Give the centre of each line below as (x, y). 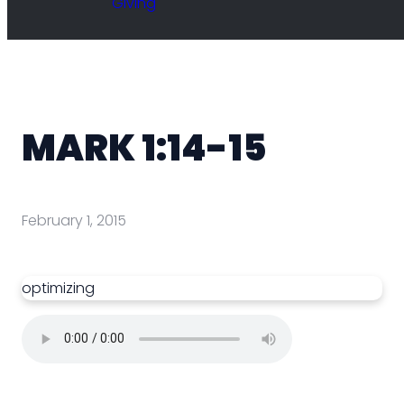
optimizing (58, 288)
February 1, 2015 (74, 220)
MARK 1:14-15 (144, 148)
